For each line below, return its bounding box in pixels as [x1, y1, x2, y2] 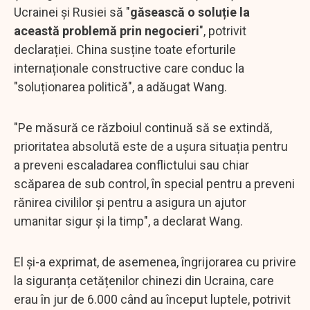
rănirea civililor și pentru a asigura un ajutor [14, 194, 246, 210]
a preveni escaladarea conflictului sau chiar [14, 157, 249, 172]
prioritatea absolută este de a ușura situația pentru [14, 138, 288, 154]
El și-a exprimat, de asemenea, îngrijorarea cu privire [14, 254, 296, 269]
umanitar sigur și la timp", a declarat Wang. [14, 213, 246, 228]
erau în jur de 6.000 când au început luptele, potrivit [14, 291, 291, 307]
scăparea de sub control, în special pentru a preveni [14, 176, 295, 191]
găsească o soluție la [130, 4, 250, 19]
